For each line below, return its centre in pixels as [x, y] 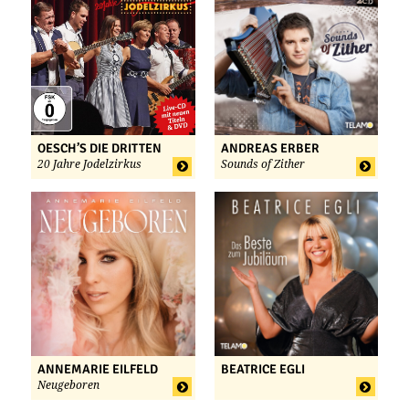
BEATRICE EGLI [262, 369]
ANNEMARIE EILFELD [98, 369]
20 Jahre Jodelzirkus [89, 165]
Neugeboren [68, 385]
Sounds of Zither [262, 165]
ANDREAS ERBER [270, 149]
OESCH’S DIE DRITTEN [100, 149]
